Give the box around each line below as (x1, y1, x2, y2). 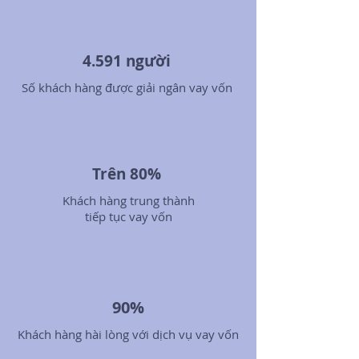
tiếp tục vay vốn (84, 208, 172, 224)
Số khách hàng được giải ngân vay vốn (21, 79, 236, 95)
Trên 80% (91, 163, 165, 184)
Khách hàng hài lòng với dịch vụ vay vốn (18, 326, 239, 342)
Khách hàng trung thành (62, 192, 195, 208)
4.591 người (82, 50, 175, 71)
